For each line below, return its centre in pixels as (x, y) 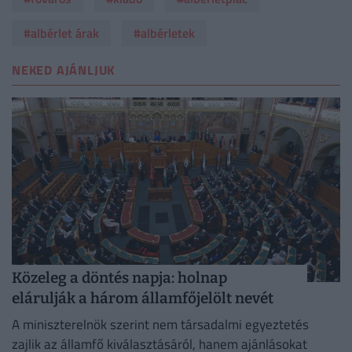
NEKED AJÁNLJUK (64, 70)
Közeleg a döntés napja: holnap (119, 278)
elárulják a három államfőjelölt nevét (143, 299)
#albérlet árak (61, 33)
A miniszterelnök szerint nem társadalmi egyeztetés (160, 324)
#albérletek (164, 33)
